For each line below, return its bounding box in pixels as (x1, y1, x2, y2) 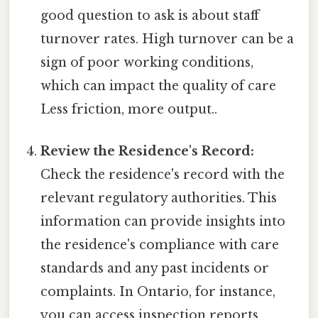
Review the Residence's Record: (40, 143, 255, 159)
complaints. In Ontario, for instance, (40, 283, 276, 300)
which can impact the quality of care (40, 77, 277, 94)
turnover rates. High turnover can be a (40, 31, 295, 47)
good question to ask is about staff (40, 7, 260, 23)
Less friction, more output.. (40, 101, 218, 117)
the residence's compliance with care (40, 236, 280, 253)
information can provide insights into (40, 213, 286, 229)
